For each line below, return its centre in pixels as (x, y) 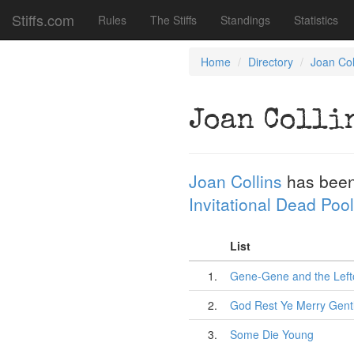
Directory (271, 62)
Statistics (316, 20)
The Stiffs (173, 20)
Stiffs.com (43, 20)
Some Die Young (272, 334)
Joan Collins (235, 181)
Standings (245, 20)
